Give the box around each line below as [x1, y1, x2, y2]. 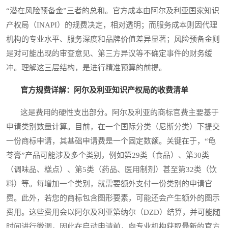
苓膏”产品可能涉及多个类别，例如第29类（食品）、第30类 [6, 151, 209, 160]
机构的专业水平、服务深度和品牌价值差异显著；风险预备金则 [6, 35, 220, 44]
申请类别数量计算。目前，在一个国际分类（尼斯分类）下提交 [6, 123, 220, 131]
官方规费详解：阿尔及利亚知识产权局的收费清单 [20, 86, 188, 95]
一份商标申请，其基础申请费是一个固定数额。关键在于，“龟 [6, 137, 216, 146]
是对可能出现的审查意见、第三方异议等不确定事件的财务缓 [6, 49, 212, 58]
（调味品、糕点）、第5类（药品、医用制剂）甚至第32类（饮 [6, 165, 217, 174]
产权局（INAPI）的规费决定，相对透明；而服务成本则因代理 [6, 21, 217, 30]
